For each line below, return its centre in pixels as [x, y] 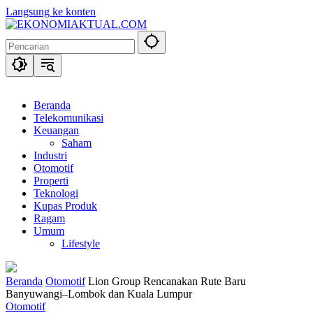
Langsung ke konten [51, 12]
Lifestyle [81, 243]
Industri [50, 155]
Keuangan [56, 130]
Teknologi [56, 193]
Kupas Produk [65, 206]
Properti [51, 181]
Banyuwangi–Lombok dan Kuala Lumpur [99, 294]
